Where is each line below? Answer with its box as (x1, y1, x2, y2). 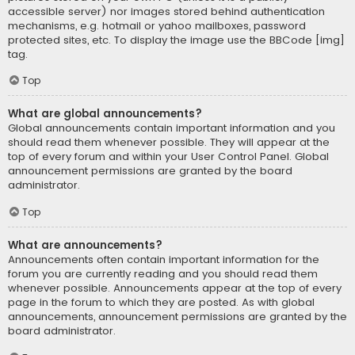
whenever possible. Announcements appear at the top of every (8, 281, 342, 296)
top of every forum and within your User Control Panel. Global (8, 149, 329, 165)
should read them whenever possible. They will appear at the (8, 135, 330, 151)
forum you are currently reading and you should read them (8, 266, 318, 282)
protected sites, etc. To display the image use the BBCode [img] (8, 32, 345, 48)
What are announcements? (8, 238, 162, 254)
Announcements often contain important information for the (8, 252, 319, 268)
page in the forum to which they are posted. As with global (8, 295, 315, 311)
